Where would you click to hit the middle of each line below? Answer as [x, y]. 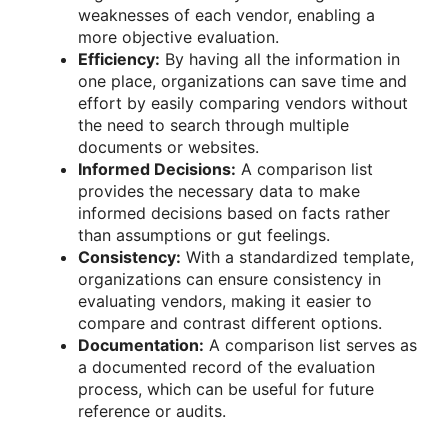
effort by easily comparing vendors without [243, 102]
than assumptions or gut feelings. [204, 234]
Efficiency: [119, 58]
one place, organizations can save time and [242, 80]
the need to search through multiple [213, 124]
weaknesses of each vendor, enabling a [226, 14]
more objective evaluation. [178, 36]
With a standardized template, [297, 256]
